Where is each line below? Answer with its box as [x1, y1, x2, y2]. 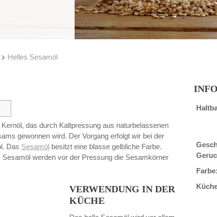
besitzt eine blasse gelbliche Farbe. [49, 142, 162, 151]
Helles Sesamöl [7, 52, 58, 61]
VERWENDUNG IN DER [69, 184, 175, 195]
